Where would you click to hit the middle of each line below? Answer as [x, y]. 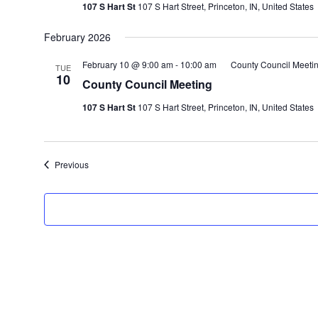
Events [101, 164]
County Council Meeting [147, 84]
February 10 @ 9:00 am [127, 64]
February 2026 [77, 37]
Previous [71, 164]
